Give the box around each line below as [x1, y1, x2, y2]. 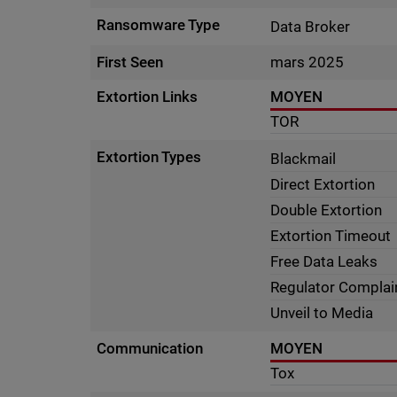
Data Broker [270, 18, 351, 35]
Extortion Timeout [270, 227, 392, 245]
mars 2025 [270, 53, 345, 71]
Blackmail [270, 150, 337, 167]
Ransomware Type [97, 16, 221, 34]
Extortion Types [97, 148, 202, 166]
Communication [97, 339, 204, 357]
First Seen [97, 53, 164, 71]
